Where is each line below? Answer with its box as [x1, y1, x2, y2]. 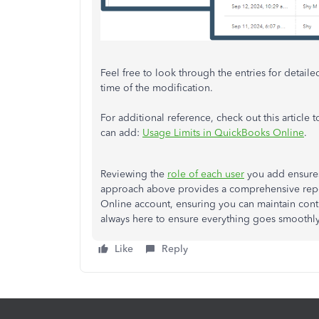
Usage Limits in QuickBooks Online [142, 127, 304, 140]
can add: [100, 127, 142, 140]
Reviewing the [100, 168, 167, 181]
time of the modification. [100, 82, 213, 95]
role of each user [167, 168, 244, 181]
